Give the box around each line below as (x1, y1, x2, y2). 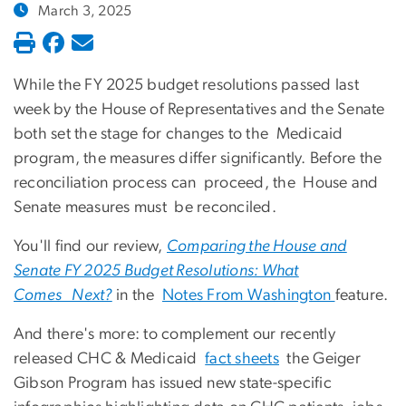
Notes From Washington (162, 287, 335, 304)
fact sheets (205, 351, 279, 368)
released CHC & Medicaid (14, 351, 206, 368)
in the (111, 287, 162, 304)
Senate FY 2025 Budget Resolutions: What (14, 263, 299, 280)
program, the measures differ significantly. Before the (14, 150, 382, 168)
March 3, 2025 (38, 3, 132, 18)
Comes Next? (14, 287, 112, 304)
